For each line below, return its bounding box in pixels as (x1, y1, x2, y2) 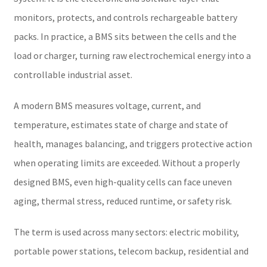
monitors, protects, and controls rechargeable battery (13, 11, 237, 23)
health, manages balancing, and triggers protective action (13, 137, 252, 150)
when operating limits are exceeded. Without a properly (13, 156, 240, 169)
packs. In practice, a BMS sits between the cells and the (13, 30, 237, 42)
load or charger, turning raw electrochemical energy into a (13, 49, 251, 61)
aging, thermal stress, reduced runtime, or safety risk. (13, 194, 232, 207)
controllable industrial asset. (13, 68, 132, 80)
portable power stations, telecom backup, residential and (13, 244, 249, 257)
